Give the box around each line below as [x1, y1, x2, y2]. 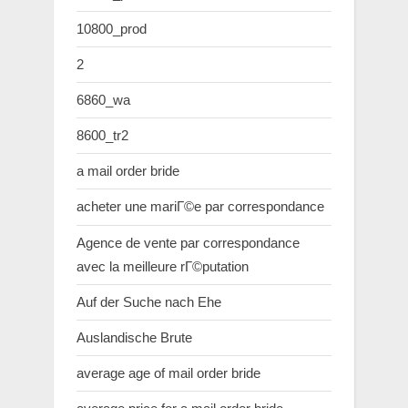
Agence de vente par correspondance [76, 234, 300, 250]
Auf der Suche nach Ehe [76, 293, 221, 310]
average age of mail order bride [76, 365, 260, 382]
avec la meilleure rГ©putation [76, 258, 249, 274]
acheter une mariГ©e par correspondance [76, 199, 324, 215]
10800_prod [76, 20, 147, 36]
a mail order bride [76, 163, 179, 179]
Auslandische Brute [76, 329, 192, 345]
